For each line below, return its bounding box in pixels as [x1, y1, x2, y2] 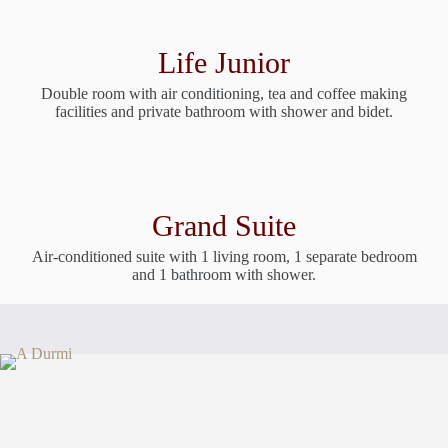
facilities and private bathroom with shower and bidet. [55, 102, 393, 120]
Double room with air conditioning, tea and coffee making [41, 84, 407, 102]
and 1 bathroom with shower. [132, 265, 316, 283]
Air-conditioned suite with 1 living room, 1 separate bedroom [31, 247, 417, 265]
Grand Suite [152, 208, 296, 242]
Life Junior [158, 45, 290, 79]
